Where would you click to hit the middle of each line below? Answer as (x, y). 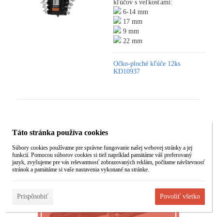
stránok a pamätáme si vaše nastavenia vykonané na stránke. (81, 170)
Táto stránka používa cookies (60, 132)
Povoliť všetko (180, 196)
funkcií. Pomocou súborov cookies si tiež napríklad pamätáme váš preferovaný (102, 155)
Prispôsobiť (33, 196)
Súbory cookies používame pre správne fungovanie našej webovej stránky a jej (102, 148)
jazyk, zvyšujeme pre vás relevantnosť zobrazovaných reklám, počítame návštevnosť (108, 162)
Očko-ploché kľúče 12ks (147, 64)
